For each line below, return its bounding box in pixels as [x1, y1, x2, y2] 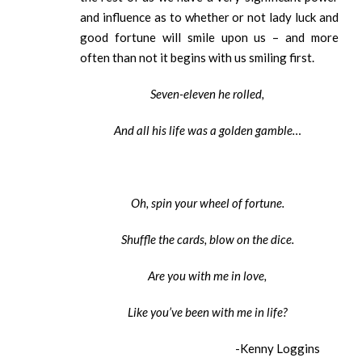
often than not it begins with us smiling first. [80, 50, 314, 65]
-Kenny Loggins [99, 341, 320, 356]
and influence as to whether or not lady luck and [80, 10, 339, 25]
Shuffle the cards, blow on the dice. [120, 232, 294, 247]
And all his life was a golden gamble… [113, 123, 301, 138]
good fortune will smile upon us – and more [80, 30, 339, 45]
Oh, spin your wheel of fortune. [130, 196, 284, 211]
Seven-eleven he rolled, [150, 86, 264, 102]
